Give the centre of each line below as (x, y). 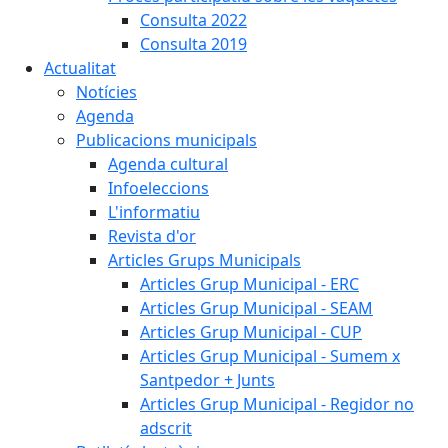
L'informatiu (154, 212)
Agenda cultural (168, 164)
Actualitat (80, 68)
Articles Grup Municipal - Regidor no (277, 404)
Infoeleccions (158, 188)
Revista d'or (152, 236)
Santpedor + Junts (207, 380)
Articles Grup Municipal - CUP (251, 332)
